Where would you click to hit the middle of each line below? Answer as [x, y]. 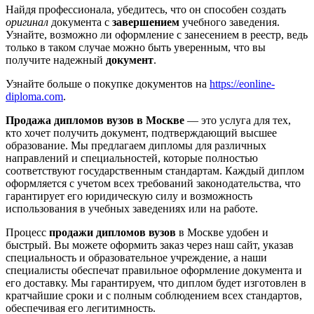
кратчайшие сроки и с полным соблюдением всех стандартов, [154, 296]
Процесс [27, 233]
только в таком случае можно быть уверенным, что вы [136, 48]
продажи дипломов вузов [112, 233]
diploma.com [34, 97]
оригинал [27, 22]
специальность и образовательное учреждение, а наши [136, 258]
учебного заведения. [230, 22]
